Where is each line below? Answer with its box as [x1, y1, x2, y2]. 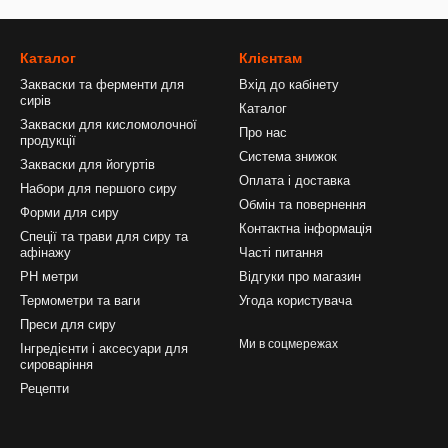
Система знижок [239, 149, 337, 164]
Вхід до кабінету [239, 77, 339, 92]
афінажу [20, 245, 71, 260]
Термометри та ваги [20, 293, 140, 308]
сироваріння [20, 357, 93, 372]
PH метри [20, 269, 78, 284]
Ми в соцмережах [239, 337, 338, 351]
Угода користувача [239, 293, 352, 308]
